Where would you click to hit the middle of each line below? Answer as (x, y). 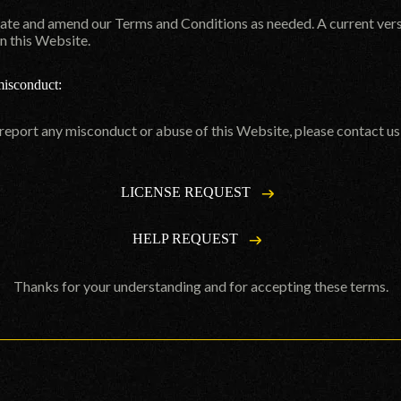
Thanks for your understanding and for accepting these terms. (200, 286)
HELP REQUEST (187, 239)
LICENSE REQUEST (187, 192)
